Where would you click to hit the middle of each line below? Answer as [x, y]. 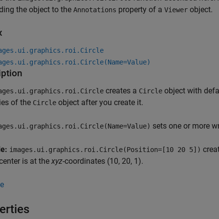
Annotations [95, 10]
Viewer [176, 10]
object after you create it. [100, 103]
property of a [140, 10]
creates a [121, 91]
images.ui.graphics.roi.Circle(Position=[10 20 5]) [105, 150]
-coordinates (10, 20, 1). [103, 161]
